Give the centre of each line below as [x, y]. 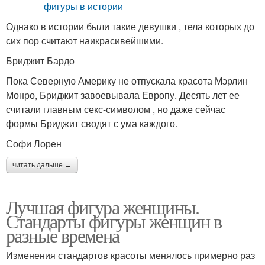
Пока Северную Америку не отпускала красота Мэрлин [127, 80]
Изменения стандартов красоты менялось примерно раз [130, 255]
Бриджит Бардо [40, 60]
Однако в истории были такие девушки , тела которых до [130, 26]
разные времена [63, 235]
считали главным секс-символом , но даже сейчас [116, 109]
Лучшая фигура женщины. [103, 206]
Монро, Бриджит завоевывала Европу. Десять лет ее [123, 95]
